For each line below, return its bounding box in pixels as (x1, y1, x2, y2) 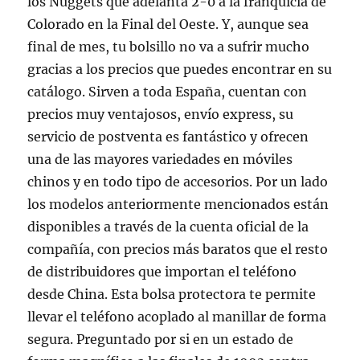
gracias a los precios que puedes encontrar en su (27, 60, 333, 77)
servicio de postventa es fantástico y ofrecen (27, 128, 309, 145)
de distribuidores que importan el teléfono (27, 263, 297, 280)
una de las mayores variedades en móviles (27, 150, 293, 167)
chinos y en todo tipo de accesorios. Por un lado (27, 173, 329, 190)
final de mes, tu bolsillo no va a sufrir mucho (27, 38, 310, 55)
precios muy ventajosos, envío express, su (27, 105, 294, 122)
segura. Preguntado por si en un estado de (27, 330, 294, 347)
